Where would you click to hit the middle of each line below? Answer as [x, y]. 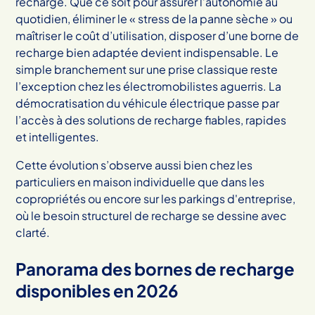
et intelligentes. [58, 136]
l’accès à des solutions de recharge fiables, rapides [151, 120]
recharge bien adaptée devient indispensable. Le [147, 52]
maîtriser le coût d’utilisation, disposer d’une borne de [157, 35]
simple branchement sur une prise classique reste [147, 69]
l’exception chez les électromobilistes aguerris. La [149, 86]
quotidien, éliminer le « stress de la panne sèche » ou [154, 18]
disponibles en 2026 [97, 290]
